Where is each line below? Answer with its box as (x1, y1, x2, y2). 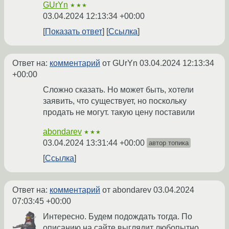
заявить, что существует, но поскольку (43, 97, 187, 106)
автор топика (149, 139, 189, 147)
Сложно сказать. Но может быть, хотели (43, 85, 194, 95)
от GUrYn (100, 59, 140, 68)
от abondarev (100, 186, 153, 195)
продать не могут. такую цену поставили (43, 108, 195, 117)
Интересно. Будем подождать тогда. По (43, 212, 192, 221)
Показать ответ (45, 27, 102, 36)
